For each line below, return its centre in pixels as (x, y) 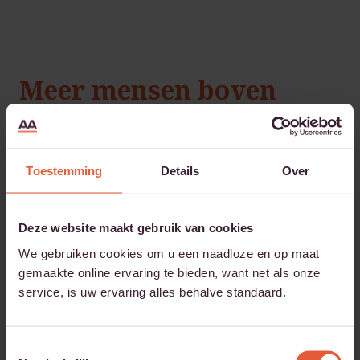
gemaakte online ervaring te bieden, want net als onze (170, 272)
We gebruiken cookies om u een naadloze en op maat (169, 253)
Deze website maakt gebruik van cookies (136, 227)
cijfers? (67, 116)
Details (180, 170)
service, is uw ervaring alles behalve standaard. (152, 291)
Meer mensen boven (148, 90)
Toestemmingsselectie (65, 347)
